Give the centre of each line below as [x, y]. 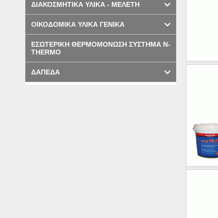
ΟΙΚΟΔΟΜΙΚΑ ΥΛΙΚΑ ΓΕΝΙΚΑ [78, 25]
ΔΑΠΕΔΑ [45, 72]
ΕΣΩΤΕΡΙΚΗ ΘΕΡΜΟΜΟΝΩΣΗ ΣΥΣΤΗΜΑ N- [101, 45]
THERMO [46, 52]
